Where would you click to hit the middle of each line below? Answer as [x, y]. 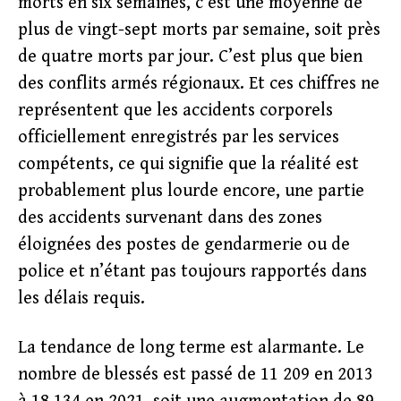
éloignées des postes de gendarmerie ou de [184, 245]
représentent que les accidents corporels [175, 111]
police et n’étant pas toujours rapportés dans [192, 272]
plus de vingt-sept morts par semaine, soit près [199, 30]
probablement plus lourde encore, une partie [191, 191]
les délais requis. [81, 299]
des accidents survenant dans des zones [170, 218]
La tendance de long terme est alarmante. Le [191, 348]
